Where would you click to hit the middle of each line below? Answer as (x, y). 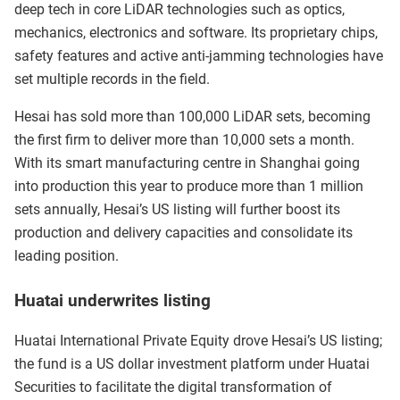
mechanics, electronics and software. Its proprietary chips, (196, 33)
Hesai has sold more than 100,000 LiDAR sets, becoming (192, 117)
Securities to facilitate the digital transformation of (173, 387)
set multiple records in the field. (112, 79)
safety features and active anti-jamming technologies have (199, 56)
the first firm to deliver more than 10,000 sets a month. (184, 140)
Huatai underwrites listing (112, 301)
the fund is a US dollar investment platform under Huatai (192, 363)
